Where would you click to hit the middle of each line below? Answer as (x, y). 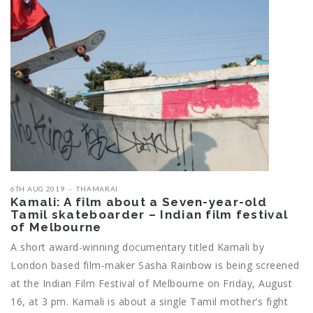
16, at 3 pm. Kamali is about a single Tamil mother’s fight (149, 302)
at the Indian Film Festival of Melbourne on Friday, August (151, 284)
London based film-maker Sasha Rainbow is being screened (155, 265)
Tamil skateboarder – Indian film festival (150, 215)
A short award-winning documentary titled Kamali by (137, 247)
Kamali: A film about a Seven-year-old (139, 202)
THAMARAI (97, 189)
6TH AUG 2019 (38, 189)
